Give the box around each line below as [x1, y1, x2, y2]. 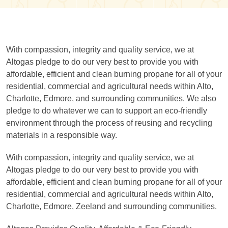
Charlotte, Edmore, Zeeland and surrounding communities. [6, 202, 217, 211]
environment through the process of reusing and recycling [6, 119, 212, 127]
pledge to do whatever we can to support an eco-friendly [6, 106, 207, 115]
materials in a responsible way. [6, 131, 117, 139]
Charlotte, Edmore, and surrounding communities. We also [6, 94, 216, 103]
